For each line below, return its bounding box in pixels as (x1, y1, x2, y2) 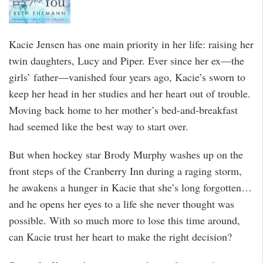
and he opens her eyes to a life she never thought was (9, 197, 234, 211)
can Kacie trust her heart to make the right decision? (9, 230, 232, 244)
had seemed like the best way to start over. (9, 119, 188, 133)
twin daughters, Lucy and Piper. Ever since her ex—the (9, 53, 244, 68)
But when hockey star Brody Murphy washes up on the (9, 147, 243, 162)
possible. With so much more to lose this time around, (9, 213, 240, 228)
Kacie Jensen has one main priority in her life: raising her (9, 36, 254, 51)
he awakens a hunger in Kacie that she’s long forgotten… (9, 180, 252, 195)
